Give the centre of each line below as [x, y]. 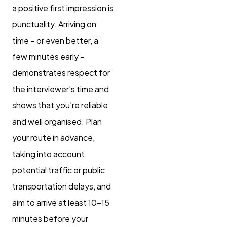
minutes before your [50, 219]
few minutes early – [48, 57]
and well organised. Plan [57, 122]
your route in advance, [53, 138]
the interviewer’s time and [61, 89]
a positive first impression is [63, 8]
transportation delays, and [62, 186]
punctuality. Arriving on [54, 24]
